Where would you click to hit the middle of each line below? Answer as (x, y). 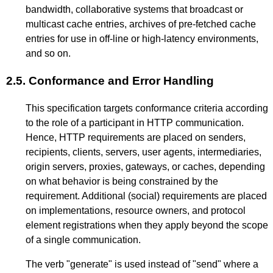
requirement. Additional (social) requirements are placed (146, 196)
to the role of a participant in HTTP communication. (135, 122)
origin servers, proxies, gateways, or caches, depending (145, 166)
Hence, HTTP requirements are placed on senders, (136, 137)
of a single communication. (83, 239)
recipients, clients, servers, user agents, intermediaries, (144, 152)
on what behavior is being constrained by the (122, 181)
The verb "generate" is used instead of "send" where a (142, 264)
